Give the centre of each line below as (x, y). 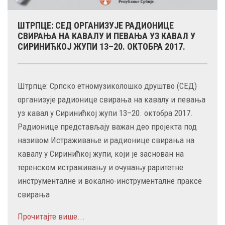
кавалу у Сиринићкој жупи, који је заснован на (101, 153)
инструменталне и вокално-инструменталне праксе (110, 181)
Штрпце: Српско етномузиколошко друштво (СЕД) (107, 86)
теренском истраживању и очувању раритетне (100, 167)
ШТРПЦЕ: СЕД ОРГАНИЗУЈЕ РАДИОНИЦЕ (96, 25)
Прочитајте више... (51, 216)
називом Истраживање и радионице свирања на (106, 140)
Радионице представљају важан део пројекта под (107, 126)
